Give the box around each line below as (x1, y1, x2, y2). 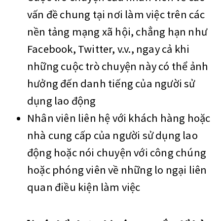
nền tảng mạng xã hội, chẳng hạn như (27, 25, 207, 39)
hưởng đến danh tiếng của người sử (27, 76, 195, 91)
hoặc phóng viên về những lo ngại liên (27, 163, 207, 177)
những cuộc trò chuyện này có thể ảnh (27, 59, 209, 74)
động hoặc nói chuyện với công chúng (27, 146, 206, 160)
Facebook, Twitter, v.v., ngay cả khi (27, 42, 190, 56)
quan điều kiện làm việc (27, 180, 141, 194)
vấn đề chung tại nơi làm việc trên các (27, 7, 205, 22)
